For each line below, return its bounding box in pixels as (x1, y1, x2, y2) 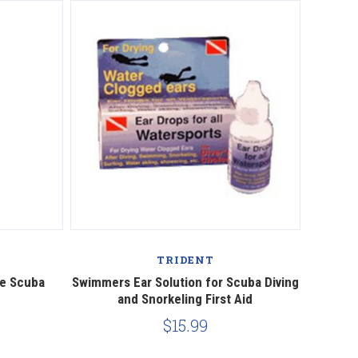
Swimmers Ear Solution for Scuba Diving (71, 274, 299, 291)
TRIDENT (157, 253, 214, 268)
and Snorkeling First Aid (117, 291, 253, 308)
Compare (157, 226, 213, 244)
